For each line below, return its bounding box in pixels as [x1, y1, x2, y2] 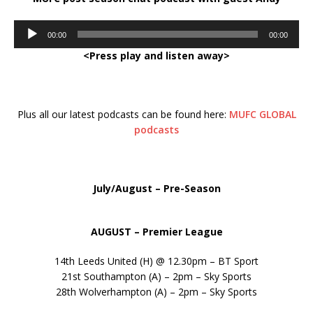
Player [13, 35, 41, 49]
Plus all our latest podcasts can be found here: [17, 107, 229, 121]
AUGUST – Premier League [90, 224, 223, 238]
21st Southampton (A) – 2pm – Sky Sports [61, 269, 252, 283]
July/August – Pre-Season [92, 181, 221, 195]
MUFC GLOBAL [228, 107, 296, 121]
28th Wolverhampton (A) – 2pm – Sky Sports [56, 284, 257, 298]
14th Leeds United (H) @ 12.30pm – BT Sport [54, 254, 259, 268]
